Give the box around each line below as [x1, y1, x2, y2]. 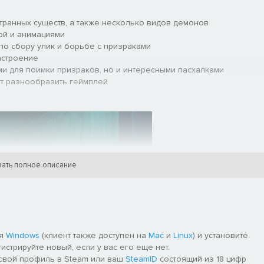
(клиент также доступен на [39, 230, 148, 240]
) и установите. [193, 230, 250, 240]
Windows [6, 230, 39, 240]
